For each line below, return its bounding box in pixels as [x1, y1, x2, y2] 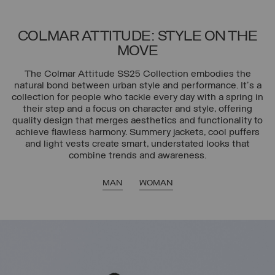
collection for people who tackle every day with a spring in [12, 92, 263, 103]
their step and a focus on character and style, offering [23, 104, 252, 114]
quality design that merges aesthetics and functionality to [12, 115, 263, 126]
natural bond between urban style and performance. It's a [14, 80, 261, 91]
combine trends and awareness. [69, 150, 206, 161]
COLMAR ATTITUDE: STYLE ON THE [17, 29, 258, 44]
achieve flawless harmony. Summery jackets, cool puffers [15, 127, 260, 137]
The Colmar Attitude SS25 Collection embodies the [24, 69, 251, 79]
